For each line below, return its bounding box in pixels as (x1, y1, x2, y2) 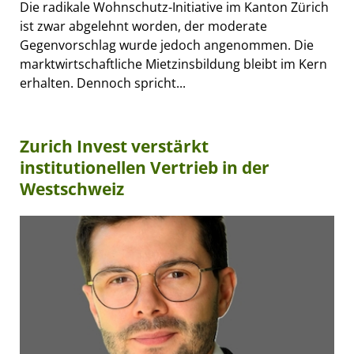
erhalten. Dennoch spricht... (20, 74, 186, 92)
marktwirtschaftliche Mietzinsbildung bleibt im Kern (20, 55, 327, 73)
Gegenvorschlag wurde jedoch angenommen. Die (20, 36, 314, 55)
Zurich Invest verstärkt (20, 135, 209, 158)
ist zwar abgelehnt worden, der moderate (20, 17, 267, 36)
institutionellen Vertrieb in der (20, 156, 269, 179)
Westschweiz (20, 178, 124, 201)
